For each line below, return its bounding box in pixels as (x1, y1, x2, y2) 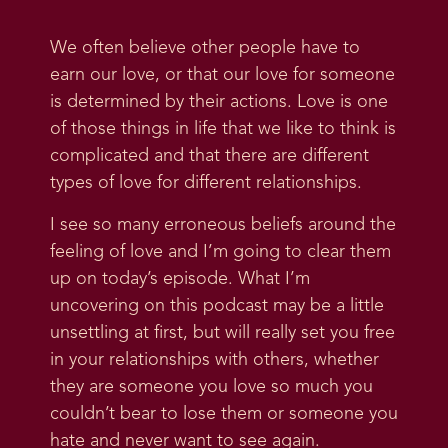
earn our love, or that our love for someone (50, 66, 395, 85)
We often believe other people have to (50, 39, 360, 58)
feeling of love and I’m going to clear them (50, 242, 391, 261)
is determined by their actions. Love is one (50, 93, 388, 112)
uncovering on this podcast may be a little (50, 296, 384, 315)
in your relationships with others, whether (50, 350, 379, 369)
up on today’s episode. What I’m (50, 269, 310, 288)
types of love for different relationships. (50, 174, 362, 193)
